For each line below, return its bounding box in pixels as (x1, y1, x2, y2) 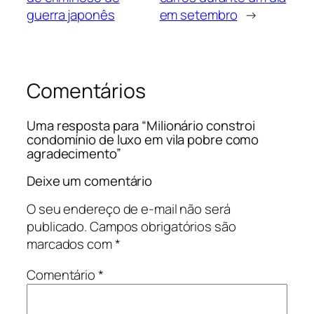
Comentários (27, 76, 146, 104)
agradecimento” (27, 144, 121, 163)
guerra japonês (27, 5, 115, 24)
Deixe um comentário (27, 171, 153, 190)
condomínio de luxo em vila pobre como (27, 130, 259, 149)
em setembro (159, 5, 238, 24)
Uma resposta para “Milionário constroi (27, 116, 256, 135)
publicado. (27, 217, 88, 236)
